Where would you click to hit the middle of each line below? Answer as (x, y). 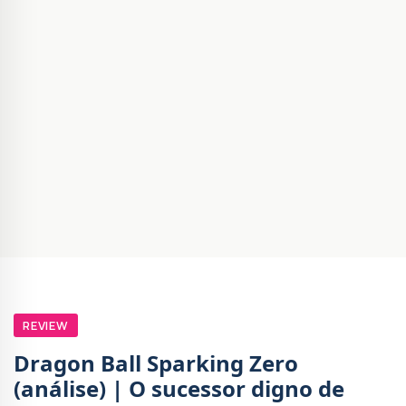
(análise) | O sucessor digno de (179, 389)
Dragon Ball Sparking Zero (156, 363)
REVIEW (46, 326)
